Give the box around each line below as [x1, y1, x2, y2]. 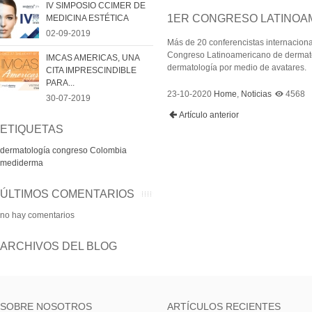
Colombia [90, 146, 127, 156]
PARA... [46, 78, 75, 88]
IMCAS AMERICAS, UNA [46, 53, 139, 63]
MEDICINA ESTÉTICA [46, 13, 129, 24]
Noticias [241, 89, 272, 100]
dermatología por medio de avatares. [167, 63, 309, 73]
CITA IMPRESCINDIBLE [46, 65, 136, 76]
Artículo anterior [178, 110, 239, 120]
